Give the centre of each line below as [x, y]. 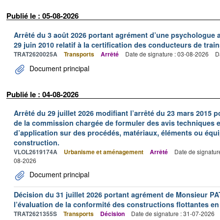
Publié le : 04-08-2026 [42, 94]
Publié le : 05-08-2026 [42, 16]
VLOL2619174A [36, 152]
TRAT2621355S [35, 214]
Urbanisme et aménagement [104, 152]
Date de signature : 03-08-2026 [167, 54]
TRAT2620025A [36, 54]
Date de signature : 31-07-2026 [173, 213]
